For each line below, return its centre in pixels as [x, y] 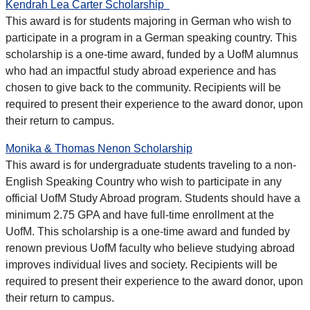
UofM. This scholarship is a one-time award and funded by [148, 232]
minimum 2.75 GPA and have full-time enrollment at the [140, 215]
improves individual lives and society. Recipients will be [142, 265]
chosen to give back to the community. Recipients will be [143, 88]
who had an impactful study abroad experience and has [141, 71]
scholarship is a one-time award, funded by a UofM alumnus [152, 55]
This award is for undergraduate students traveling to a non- [151, 165]
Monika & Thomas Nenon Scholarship [99, 149]
